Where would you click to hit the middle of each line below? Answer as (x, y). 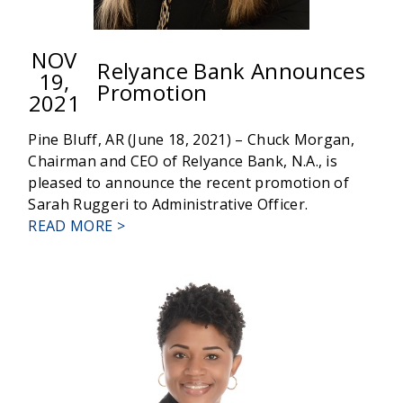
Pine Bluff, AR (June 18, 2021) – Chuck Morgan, (192, 140)
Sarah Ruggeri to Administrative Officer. (168, 205)
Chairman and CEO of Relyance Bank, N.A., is (183, 161)
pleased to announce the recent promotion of (189, 183)
